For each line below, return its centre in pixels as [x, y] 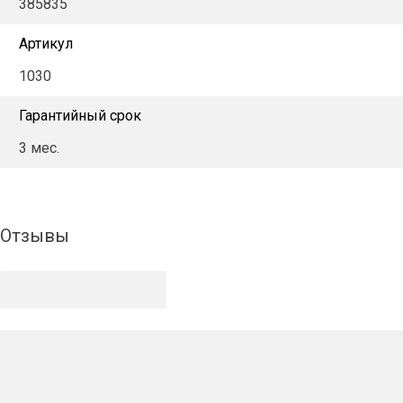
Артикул [46, 43]
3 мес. [39, 148]
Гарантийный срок [80, 115]
